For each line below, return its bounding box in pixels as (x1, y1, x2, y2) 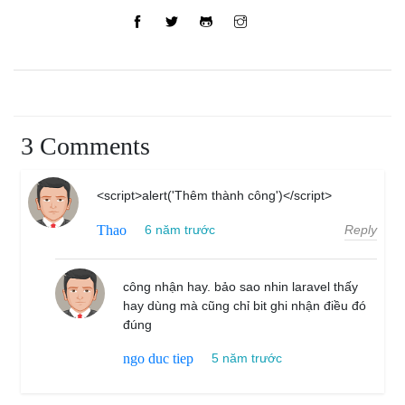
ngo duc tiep (123, 351, 194, 367)
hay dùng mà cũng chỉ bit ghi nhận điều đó (123, 297, 367, 313)
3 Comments (21, 131, 150, 160)
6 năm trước (145, 222, 216, 238)
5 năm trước (212, 351, 283, 366)
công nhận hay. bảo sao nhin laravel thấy (123, 278, 359, 294)
